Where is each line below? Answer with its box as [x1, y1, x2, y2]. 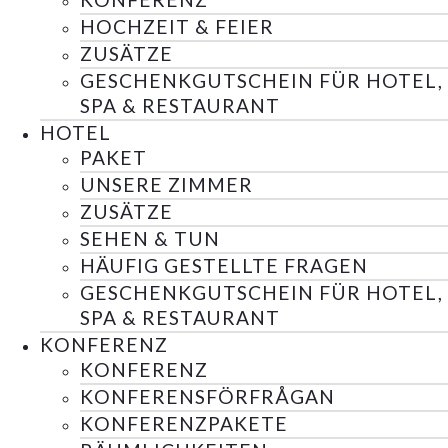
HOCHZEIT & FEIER [80, 15, 274, 39]
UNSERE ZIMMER [80, 173, 253, 197]
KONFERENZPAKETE [80, 412, 288, 436]
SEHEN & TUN [80, 227, 220, 251]
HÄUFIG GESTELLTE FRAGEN [80, 254, 368, 278]
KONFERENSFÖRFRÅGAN [80, 385, 335, 409]
